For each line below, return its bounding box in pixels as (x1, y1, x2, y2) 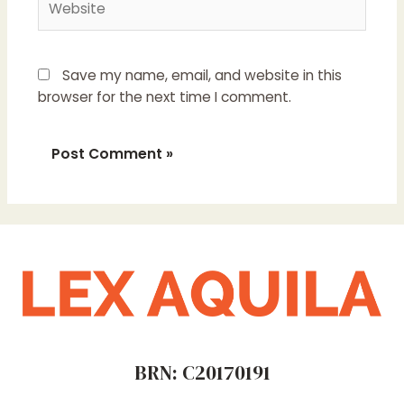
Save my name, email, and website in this (61, 65, 342, 85)
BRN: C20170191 (133, 358, 271, 386)
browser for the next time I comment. (37, 87, 291, 106)
